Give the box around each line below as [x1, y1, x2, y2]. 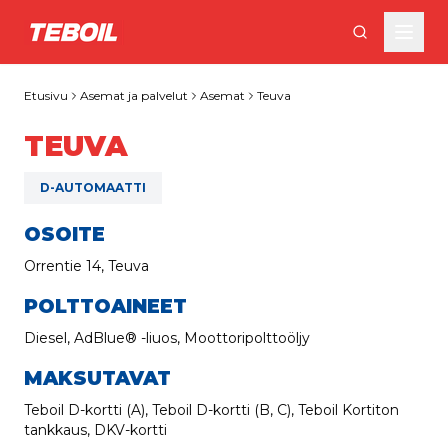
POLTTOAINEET [24, 294, 187, 318]
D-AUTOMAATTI [40, 180, 146, 195]
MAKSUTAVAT [24, 366, 171, 390]
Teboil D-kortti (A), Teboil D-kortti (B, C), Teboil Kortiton [24, 401, 399, 419]
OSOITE [24, 222, 105, 246]
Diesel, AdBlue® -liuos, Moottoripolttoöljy [24, 329, 310, 347]
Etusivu [24, 88, 68, 103]
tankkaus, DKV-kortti [24, 421, 167, 439]
